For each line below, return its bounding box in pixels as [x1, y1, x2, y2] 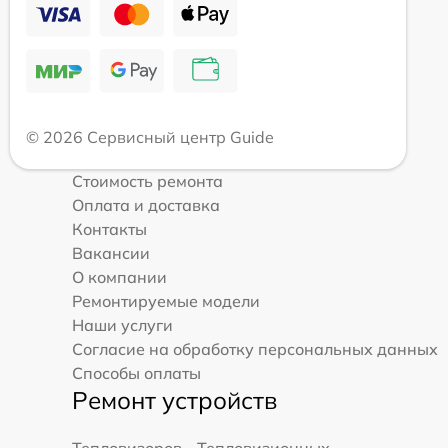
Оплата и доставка [72, 194, 220, 215]
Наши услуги [72, 314, 173, 335]
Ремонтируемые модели [72, 290, 260, 311]
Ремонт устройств [72, 384, 277, 415]
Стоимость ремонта [72, 170, 223, 191]
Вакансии [72, 242, 150, 263]
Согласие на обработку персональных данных [72, 338, 438, 359]
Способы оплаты [72, 362, 201, 383]
